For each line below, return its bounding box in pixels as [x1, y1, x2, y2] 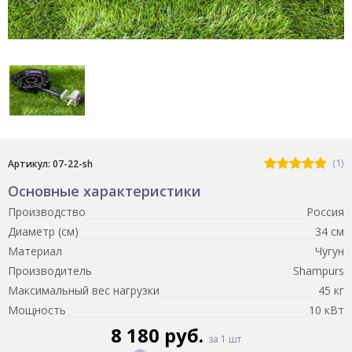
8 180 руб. [111, 321, 208, 348]
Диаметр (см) [8, 223, 79, 239]
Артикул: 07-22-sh [8, 156, 93, 170]
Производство [8, 203, 86, 219]
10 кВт [309, 302, 344, 317]
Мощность [8, 302, 66, 317]
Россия [306, 203, 344, 219]
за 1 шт [208, 332, 241, 346]
